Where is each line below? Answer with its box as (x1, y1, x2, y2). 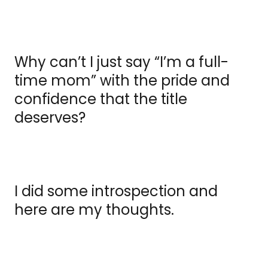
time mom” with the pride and (14, 71, 230, 91)
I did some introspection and (14, 181, 218, 202)
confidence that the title (14, 89, 187, 109)
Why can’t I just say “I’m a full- (14, 52, 229, 72)
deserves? (14, 108, 86, 128)
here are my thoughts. (14, 200, 178, 220)
